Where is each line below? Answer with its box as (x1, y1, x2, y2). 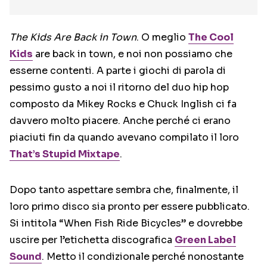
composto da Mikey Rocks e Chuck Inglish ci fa (10, 98, 237, 110)
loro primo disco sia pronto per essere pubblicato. (10, 200, 250, 213)
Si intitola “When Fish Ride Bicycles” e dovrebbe (10, 217, 243, 229)
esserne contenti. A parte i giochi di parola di (10, 64, 226, 77)
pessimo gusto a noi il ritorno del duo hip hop (10, 81, 229, 94)
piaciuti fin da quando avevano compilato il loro (10, 131, 239, 144)
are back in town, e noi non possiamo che (33, 48, 232, 60)
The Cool (188, 31, 234, 44)
